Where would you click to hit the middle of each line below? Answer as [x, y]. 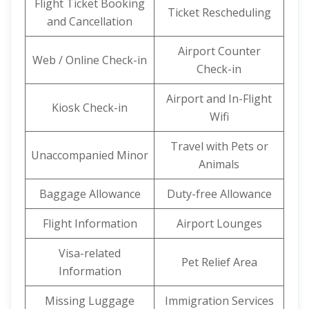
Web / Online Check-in [90, 60]
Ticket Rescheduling [219, 12]
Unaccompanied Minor [90, 155]
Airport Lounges [219, 223]
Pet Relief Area [219, 262]
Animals [219, 164]
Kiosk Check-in [90, 108]
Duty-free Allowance [219, 194]
